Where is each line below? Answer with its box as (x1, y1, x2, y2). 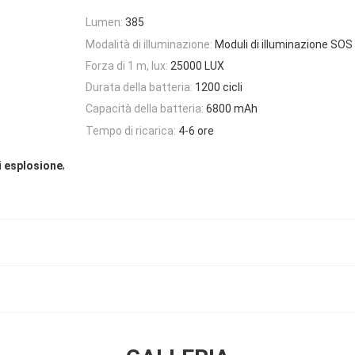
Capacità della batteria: (86, 102, 204, 116)
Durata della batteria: (86, 81, 193, 94)
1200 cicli (195, 81, 242, 94)
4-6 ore (178, 124, 214, 137)
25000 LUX (170, 59, 224, 72)
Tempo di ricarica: (86, 124, 176, 137)
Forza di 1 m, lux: (86, 59, 168, 72)
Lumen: (86, 16, 123, 29)
